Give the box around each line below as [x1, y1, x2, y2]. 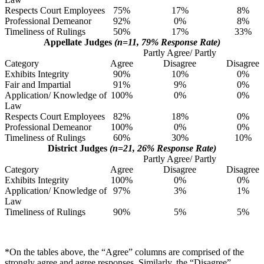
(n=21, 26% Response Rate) [110, 143, 216, 153]
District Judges [48, 143, 110, 153]
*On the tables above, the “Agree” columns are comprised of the [5, 246, 244, 257]
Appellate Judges [44, 37, 112, 47]
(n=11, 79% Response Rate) [112, 37, 220, 47]
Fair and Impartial [5, 79, 71, 90]
